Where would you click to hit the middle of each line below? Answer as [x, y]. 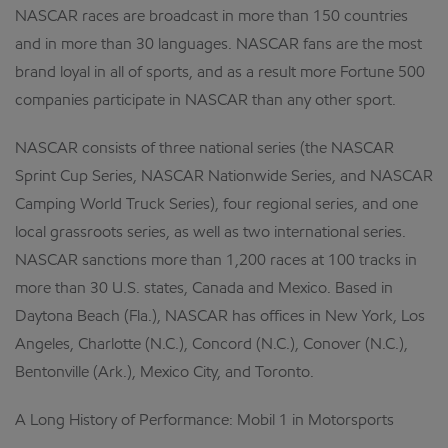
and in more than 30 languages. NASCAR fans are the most [218, 45]
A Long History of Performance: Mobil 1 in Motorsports [204, 421]
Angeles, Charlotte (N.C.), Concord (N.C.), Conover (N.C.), [211, 345]
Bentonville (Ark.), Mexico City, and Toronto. [164, 373]
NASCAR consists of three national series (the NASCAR [204, 149]
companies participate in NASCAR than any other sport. [205, 101]
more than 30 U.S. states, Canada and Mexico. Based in [204, 289]
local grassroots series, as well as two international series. [210, 233]
